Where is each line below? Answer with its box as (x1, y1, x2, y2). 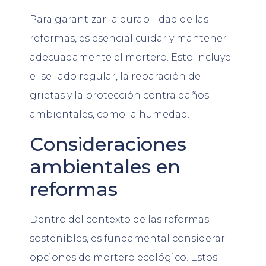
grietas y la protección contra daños (30, 90, 209, 102)
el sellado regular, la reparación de (30, 71, 201, 83)
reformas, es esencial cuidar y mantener (30, 33, 227, 45)
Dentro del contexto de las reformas (30, 213, 209, 225)
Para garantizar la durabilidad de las (30, 14, 208, 26)
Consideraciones (30, 132, 186, 156)
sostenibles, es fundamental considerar (30, 232, 225, 244)
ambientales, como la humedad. (30, 109, 189, 121)
